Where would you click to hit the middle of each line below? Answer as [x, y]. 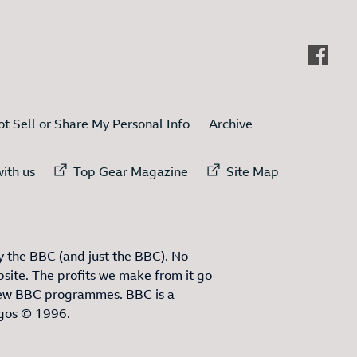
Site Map [253, 172]
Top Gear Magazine [131, 172]
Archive [231, 124]
